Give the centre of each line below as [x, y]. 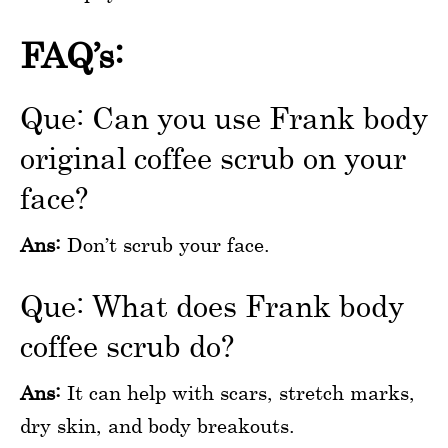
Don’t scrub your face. [165, 245]
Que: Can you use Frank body [224, 118]
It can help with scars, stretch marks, [238, 393]
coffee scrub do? [127, 346]
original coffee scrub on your [213, 158]
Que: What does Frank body [212, 306]
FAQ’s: [72, 56]
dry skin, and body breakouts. [157, 426]
